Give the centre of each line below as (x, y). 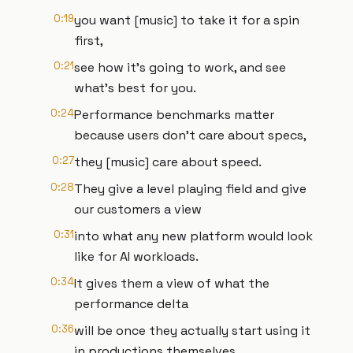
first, (89, 41)
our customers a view (138, 209)
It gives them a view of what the (172, 283)
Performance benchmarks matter (174, 115)
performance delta (131, 304)
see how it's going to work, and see (180, 67)
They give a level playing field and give (190, 189)
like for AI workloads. (136, 256)
